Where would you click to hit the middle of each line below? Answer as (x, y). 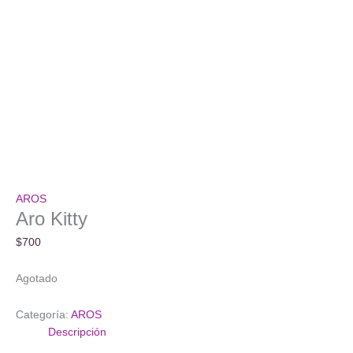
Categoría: (43, 314)
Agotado (37, 278)
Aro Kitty (52, 219)
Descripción (78, 332)
